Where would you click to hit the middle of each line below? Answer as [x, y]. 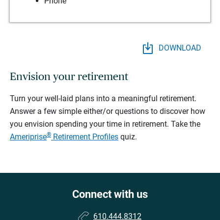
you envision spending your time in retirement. [90, 124]
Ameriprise [28, 137]
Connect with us [110, 194]
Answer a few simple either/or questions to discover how [108, 111]
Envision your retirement [69, 77]
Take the [186, 124]
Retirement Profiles [85, 137]
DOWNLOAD [180, 48]
